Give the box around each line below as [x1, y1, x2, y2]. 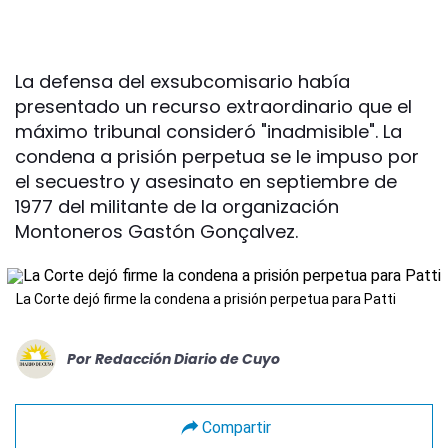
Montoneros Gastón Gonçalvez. [15, 219, 298, 244]
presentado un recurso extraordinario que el [15, 94, 412, 119]
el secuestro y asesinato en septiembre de [15, 169, 397, 194]
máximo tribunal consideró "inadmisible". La [15, 119, 402, 144]
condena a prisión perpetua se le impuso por [15, 144, 419, 169]
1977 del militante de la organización [15, 194, 339, 219]
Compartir [201, 417, 271, 437]
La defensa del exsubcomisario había [15, 69, 350, 94]
